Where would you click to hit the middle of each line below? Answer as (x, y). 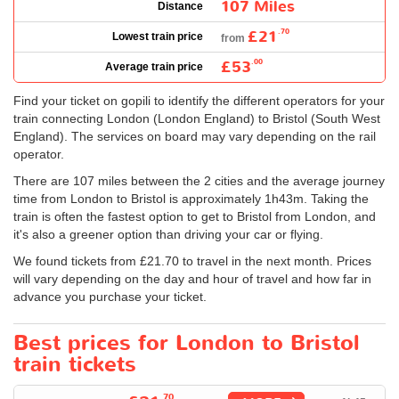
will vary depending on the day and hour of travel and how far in (192, 279)
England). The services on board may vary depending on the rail (195, 136)
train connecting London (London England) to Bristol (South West (197, 118)
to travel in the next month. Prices (275, 261)
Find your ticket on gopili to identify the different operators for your (199, 101)
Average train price (154, 67)
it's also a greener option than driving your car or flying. (168, 234)
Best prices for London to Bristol (187, 343)
